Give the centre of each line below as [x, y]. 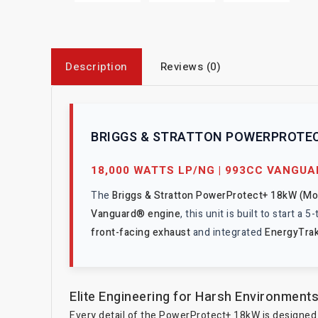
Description [97, 66]
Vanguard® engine [136, 214]
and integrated [227, 232]
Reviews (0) [190, 66]
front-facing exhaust [141, 232]
